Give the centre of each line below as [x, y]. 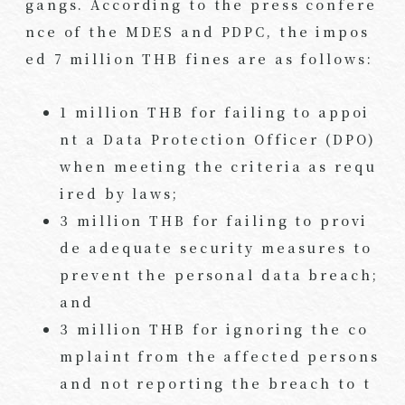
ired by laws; [119, 193]
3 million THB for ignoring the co [214, 328]
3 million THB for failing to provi [214, 220]
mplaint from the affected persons [220, 355]
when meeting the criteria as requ [218, 165]
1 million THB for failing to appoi [215, 111]
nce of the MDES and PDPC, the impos [198, 32]
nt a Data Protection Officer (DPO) [218, 138]
